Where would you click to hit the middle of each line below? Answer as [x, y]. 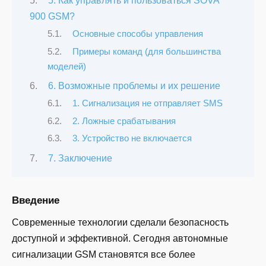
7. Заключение [80, 158]
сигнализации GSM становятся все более [104, 255]
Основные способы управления [137, 34]
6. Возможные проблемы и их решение [134, 86]
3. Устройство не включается [132, 139]
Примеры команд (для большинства [146, 51]
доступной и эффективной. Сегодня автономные [120, 239]
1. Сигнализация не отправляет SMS [147, 104]
